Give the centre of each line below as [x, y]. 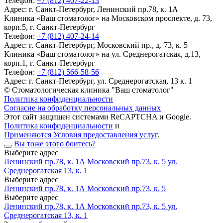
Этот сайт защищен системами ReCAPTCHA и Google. [98, 117]
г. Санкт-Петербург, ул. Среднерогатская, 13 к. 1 [111, 81]
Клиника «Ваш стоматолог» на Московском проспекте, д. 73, [108, 18]
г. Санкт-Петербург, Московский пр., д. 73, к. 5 [108, 45]
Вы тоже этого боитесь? [55, 144]
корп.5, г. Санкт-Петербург [50, 27]
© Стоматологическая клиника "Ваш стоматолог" [89, 90]
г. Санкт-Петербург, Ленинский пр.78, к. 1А [104, 9]
